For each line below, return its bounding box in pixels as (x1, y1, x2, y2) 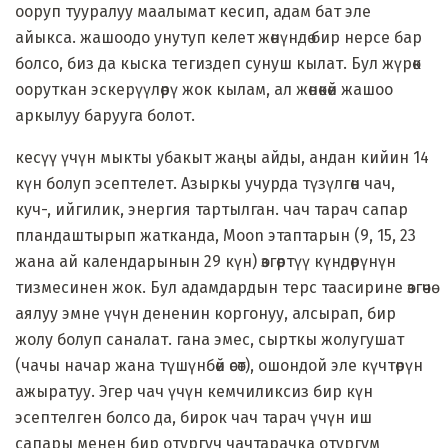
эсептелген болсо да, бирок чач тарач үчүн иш (15, 407, 372, 427)
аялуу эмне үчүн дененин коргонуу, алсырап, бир (15, 303, 396, 323)
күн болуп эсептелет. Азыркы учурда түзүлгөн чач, (15, 173, 395, 193)
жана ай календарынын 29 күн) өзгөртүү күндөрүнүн (15, 251, 396, 271)
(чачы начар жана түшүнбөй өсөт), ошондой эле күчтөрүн (15, 355, 423, 375)
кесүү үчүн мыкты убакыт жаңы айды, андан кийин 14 (15, 147, 429, 167)
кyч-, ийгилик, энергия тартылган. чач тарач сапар (15, 199, 408, 219)
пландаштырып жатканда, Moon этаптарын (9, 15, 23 (15, 225, 416, 245)
